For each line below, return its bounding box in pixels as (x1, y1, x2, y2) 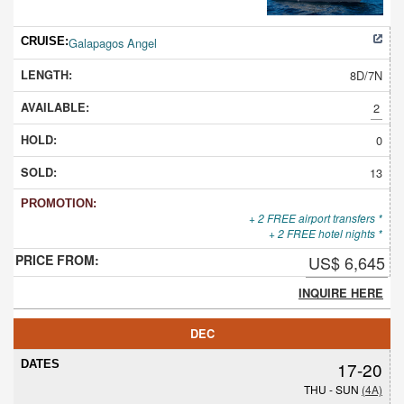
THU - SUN (304, 381, 362, 397)
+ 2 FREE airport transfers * (249, 209, 382, 225)
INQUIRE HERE (298, 283, 383, 301)
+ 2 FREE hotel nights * (269, 225, 382, 241)
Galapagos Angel (69, 33, 157, 51)
